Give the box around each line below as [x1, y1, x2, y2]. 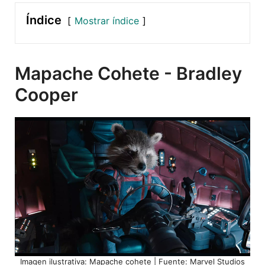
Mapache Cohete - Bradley [15, 62, 242, 84]
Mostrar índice [75, 14, 139, 27]
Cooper [15, 83, 78, 105]
